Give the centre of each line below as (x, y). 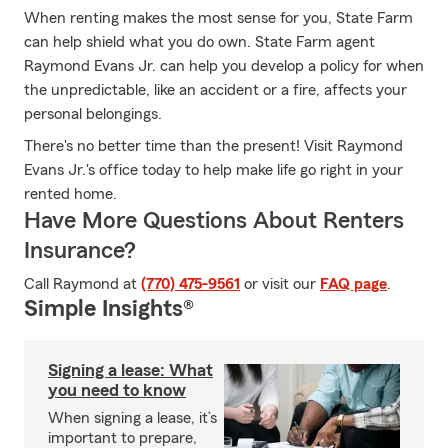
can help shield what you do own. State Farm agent (199, 42)
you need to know (117, 390)
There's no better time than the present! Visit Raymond (213, 146)
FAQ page (353, 284)
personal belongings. (93, 114)
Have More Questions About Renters (214, 221)
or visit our (280, 284)
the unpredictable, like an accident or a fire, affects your (215, 90)
